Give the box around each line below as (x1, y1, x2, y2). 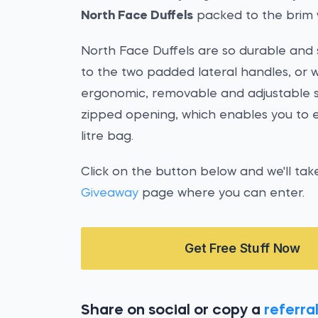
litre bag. (81, 131, 134, 143)
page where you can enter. (138, 187, 305, 199)
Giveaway (81, 187, 139, 199)
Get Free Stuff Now (185, 241, 300, 256)
